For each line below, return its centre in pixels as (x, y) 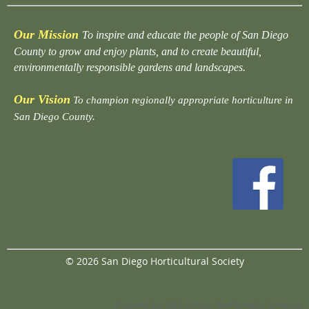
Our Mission (46, 35)
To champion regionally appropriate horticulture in (183, 100)
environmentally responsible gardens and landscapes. (130, 68)
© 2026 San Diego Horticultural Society (154, 261)
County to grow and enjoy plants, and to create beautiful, (138, 52)
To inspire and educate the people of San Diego (185, 35)
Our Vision (42, 100)
